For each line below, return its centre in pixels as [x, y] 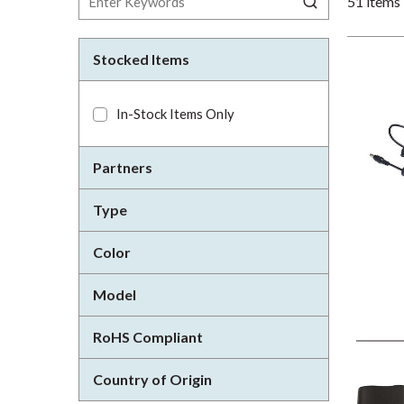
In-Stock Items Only [175, 114]
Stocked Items [141, 59]
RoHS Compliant [148, 337]
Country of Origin [152, 379]
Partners [123, 167]
